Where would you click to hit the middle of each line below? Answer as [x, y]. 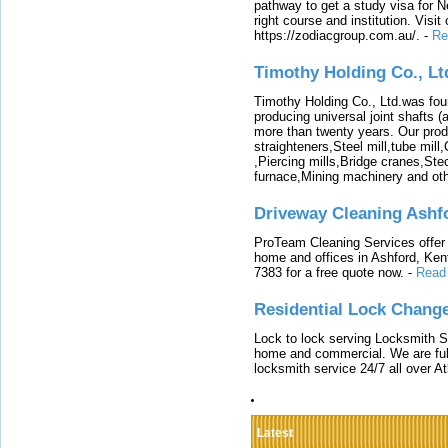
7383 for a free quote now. [329, 272]
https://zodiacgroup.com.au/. [337, 35]
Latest [275, 433]
